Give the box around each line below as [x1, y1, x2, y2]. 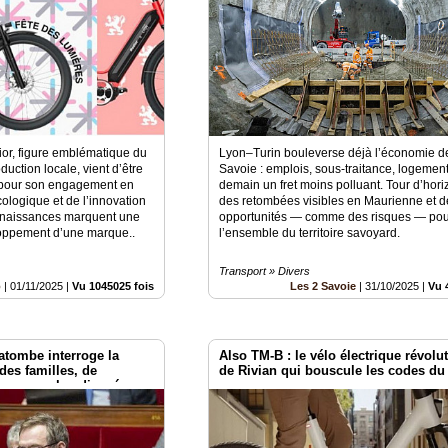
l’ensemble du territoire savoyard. [219, 225, 407, 240]
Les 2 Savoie [290, 279, 357, 292]
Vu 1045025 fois [72, 279, 155, 292]
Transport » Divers [219, 264, 311, 277]
